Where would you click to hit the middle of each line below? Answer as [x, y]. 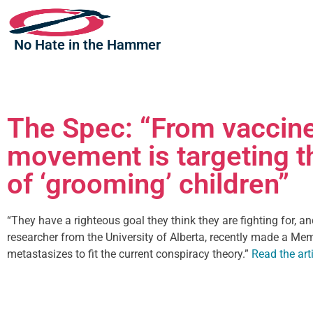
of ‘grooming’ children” [148, 184]
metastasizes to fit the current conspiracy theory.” [129, 254]
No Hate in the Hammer [87, 45]
